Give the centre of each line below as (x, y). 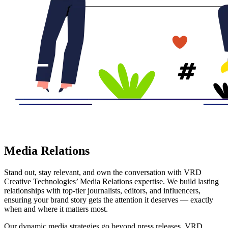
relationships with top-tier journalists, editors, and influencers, (102, 190)
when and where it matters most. (56, 209)
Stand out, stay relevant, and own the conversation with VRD (103, 172)
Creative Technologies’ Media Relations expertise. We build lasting (111, 181)
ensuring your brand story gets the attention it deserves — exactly (109, 199)
